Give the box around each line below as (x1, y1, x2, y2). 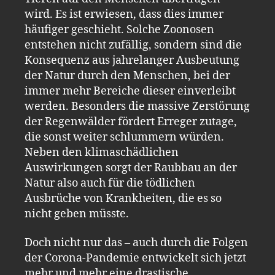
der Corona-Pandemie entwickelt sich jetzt (25, 251, 246, 265)
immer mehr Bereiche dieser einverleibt (25, 83, 236, 98)
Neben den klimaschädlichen (25, 145, 179, 160)
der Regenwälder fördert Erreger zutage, (25, 114, 237, 129)
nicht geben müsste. (25, 206, 129, 221)
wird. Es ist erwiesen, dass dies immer (25, 7, 223, 21)
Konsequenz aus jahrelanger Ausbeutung (25, 53, 239, 68)
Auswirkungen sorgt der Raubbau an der (25, 160, 237, 175)
